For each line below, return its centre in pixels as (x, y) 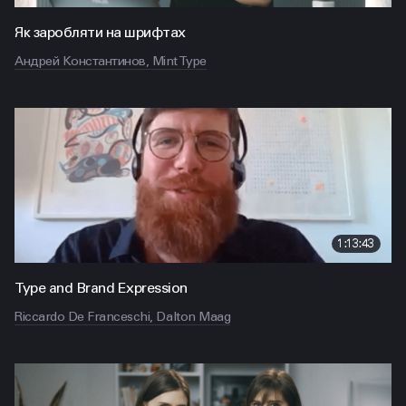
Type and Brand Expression (101, 288)
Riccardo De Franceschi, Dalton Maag (123, 317)
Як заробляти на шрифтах (100, 32)
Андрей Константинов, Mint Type (111, 61)
